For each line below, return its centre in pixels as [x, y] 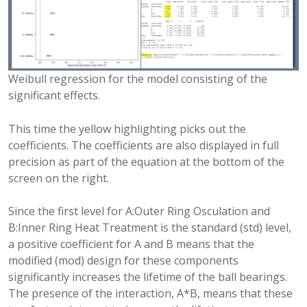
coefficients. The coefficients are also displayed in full [144, 146]
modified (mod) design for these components [123, 261]
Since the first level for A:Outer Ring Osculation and [139, 211]
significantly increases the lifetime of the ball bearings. [148, 277]
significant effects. [54, 96]
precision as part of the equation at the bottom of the [146, 162]
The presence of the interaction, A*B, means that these [150, 294]
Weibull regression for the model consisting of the [138, 79]
